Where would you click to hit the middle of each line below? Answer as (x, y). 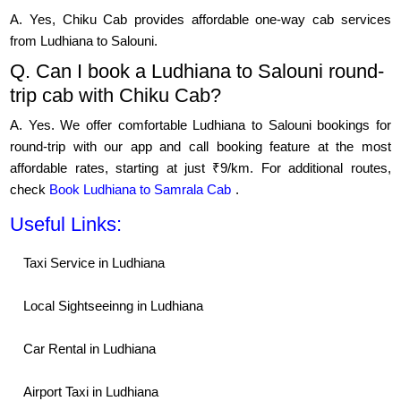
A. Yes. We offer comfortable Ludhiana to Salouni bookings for (200, 125)
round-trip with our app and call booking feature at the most (200, 147)
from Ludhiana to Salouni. (84, 41)
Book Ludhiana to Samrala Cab (141, 190)
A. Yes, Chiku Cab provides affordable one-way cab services (200, 20)
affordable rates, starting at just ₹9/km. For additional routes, (200, 168)
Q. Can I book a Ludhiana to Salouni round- (197, 72)
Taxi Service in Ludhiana (94, 263)
